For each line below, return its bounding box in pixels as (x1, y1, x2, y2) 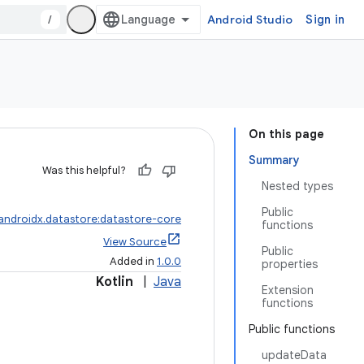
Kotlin (96, 274, 133, 290)
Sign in (305, 12, 344, 27)
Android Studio (206, 12, 293, 27)
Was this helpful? (42, 163, 126, 177)
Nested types (262, 179, 333, 193)
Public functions (249, 322, 335, 336)
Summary (249, 153, 300, 167)
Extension (262, 283, 314, 297)
